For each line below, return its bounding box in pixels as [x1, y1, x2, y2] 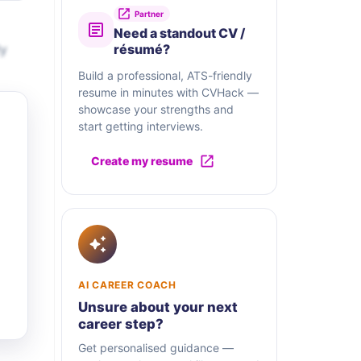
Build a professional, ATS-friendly [78, 68, 252, 83]
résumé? [114, 41, 170, 58]
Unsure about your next [78, 299, 238, 316]
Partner [135, 9, 164, 19]
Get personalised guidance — [78, 341, 234, 355]
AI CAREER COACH [78, 279, 176, 292]
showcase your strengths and [78, 102, 234, 117]
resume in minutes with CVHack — [78, 85, 259, 100]
